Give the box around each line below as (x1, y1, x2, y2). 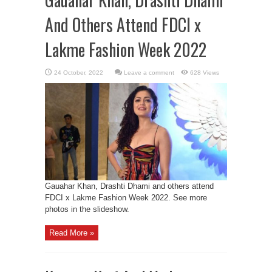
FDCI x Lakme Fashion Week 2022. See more (45, 193, 207, 202)
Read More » (49, 228, 94, 237)
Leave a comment (124, 69, 174, 76)
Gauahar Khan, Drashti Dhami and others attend (45, 182, 214, 191)
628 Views (190, 69, 219, 76)
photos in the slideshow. (45, 205, 129, 214)
